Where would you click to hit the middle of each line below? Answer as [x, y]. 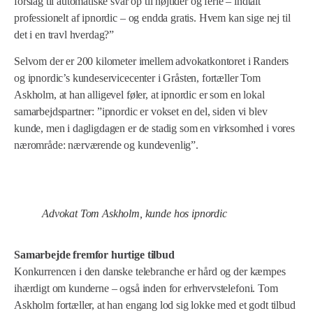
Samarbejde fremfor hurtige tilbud [94, 254]
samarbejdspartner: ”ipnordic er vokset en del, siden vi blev [141, 112]
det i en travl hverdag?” [64, 35]
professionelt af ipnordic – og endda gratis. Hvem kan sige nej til [152, 18]
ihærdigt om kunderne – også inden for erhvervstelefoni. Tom [146, 288]
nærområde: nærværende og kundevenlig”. [106, 145]
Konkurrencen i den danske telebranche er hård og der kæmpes [150, 271]
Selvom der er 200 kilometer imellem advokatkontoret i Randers [152, 61]
